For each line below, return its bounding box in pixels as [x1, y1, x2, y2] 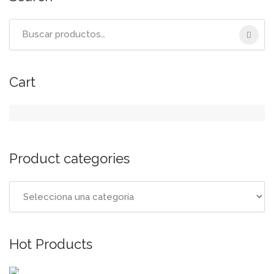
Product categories [9, 150, 130, 166]
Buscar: [9, 21, 40, 32]
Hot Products [9, 236, 92, 252]
